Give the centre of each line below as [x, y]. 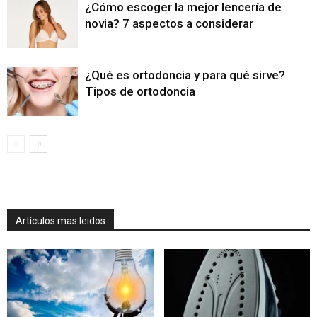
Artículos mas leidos [60, 221]
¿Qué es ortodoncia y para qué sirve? [185, 75]
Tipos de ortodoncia [140, 92]
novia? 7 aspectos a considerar [169, 24]
